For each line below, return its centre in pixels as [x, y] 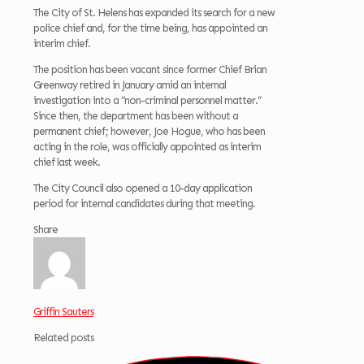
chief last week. [67, 162]
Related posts [63, 338]
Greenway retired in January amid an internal [130, 85]
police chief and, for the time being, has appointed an [150, 28]
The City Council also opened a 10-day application [143, 188]
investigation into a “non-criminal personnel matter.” [147, 101]
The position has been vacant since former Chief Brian [150, 70]
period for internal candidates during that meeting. [144, 204]
